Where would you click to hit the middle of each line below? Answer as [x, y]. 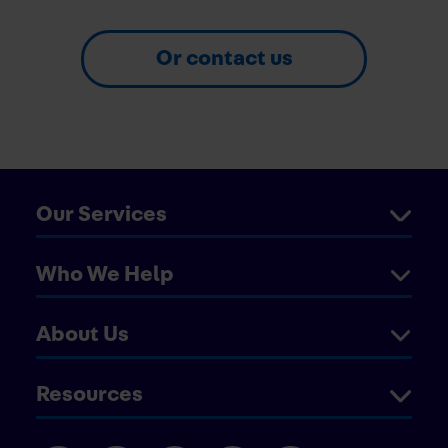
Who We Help [105, 273]
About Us [82, 334]
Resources [89, 394]
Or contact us [224, 57]
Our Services [101, 213]
